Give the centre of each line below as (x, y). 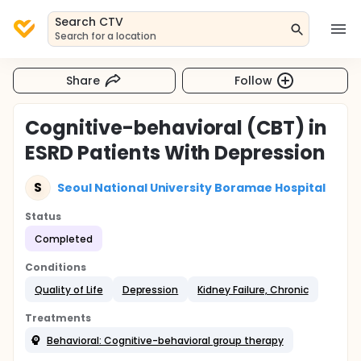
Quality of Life (69, 289)
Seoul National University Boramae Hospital (191, 187)
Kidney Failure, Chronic (253, 289)
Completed (64, 239)
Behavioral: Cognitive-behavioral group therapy (165, 340)
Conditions (56, 267)
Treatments (58, 318)
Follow (254, 80)
